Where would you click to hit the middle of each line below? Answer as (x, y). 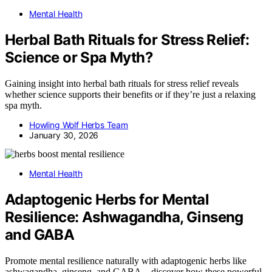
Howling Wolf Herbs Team (79, 124)
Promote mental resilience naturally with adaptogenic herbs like (126, 260)
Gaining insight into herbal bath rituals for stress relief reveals (122, 83)
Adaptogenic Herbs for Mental (107, 199)
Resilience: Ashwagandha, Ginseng (124, 217)
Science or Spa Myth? (79, 58)
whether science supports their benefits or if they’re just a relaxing (130, 94)
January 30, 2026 (64, 135)
